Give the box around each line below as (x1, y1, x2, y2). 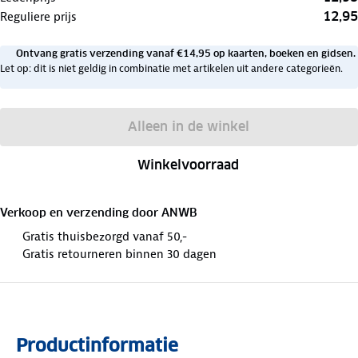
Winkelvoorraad (137, 156, 240, 173)
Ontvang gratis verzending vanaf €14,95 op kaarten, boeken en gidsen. (16, 46, 356, 59)
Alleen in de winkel (127, 117, 249, 135)
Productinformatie (16, 333, 178, 356)
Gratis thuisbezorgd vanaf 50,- (22, 228, 187, 245)
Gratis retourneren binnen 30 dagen (22, 245, 217, 262)
